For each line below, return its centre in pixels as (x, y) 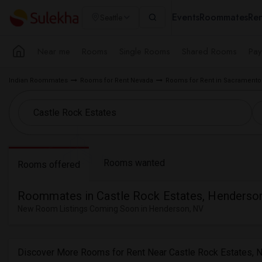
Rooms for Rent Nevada (117, 80)
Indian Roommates (38, 80)
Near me (54, 51)
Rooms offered (49, 165)
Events (186, 17)
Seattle (111, 18)
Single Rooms (145, 51)
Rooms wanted (134, 163)
